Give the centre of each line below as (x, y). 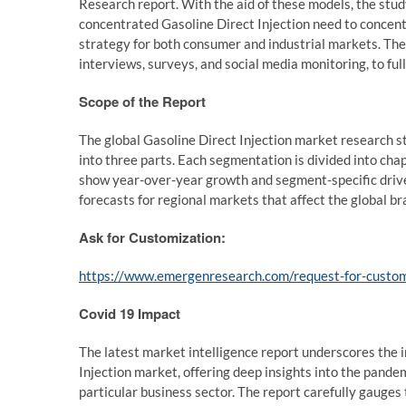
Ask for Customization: (152, 237)
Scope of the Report (142, 101)
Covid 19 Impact (130, 314)
